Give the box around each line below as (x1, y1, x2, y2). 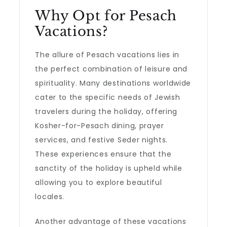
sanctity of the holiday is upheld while (35, 163, 182, 173)
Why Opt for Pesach (35, 8, 177, 24)
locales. (35, 192, 65, 202)
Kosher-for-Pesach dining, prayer (35, 121, 164, 131)
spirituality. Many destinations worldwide (35, 78, 192, 88)
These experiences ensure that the (35, 149, 172, 159)
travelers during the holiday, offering (35, 106, 178, 117)
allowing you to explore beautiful (35, 177, 162, 187)
